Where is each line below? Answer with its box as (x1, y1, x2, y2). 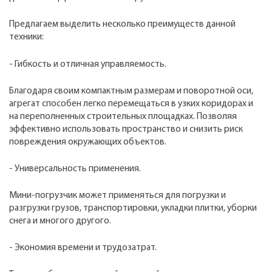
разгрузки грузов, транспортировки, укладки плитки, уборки (9, 203, 257, 214)
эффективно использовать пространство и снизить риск (9, 124, 243, 134)
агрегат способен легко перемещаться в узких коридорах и (9, 98, 253, 109)
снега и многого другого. (9, 216, 111, 226)
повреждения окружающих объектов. (9, 137, 166, 147)
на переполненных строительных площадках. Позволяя (9, 111, 237, 121)
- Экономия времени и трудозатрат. (9, 243, 157, 253)
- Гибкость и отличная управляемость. (9, 59, 166, 69)
